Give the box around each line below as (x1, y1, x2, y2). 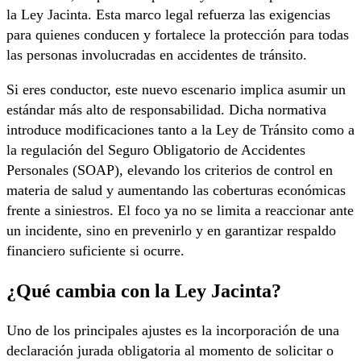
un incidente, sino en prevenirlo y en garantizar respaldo (6, 222, 336, 239)
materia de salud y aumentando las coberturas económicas (6, 182, 346, 199)
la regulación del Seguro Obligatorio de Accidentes (6, 142, 305, 159)
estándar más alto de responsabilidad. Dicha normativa (6, 102, 326, 118)
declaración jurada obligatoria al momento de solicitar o (6, 342, 334, 359)
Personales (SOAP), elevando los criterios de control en (6, 162, 333, 179)
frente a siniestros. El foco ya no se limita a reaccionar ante (6, 202, 354, 219)
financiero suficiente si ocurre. (6, 243, 185, 259)
